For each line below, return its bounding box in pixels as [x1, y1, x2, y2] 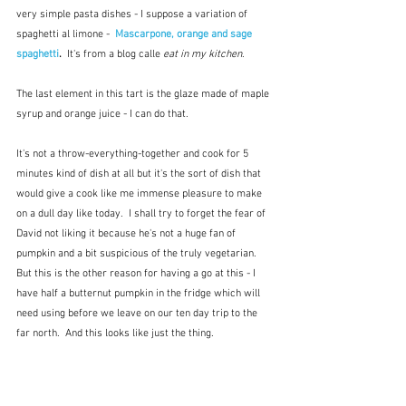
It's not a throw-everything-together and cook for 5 [16, 148, 251, 161]
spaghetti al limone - [16, 28, 115, 42]
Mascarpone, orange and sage [115, 28, 255, 42]
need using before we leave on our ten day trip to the [16, 307, 260, 321]
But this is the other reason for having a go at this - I [16, 267, 258, 281]
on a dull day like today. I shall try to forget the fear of [16, 208, 268, 221]
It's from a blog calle [64, 48, 163, 62]
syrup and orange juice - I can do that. [16, 108, 188, 121]
